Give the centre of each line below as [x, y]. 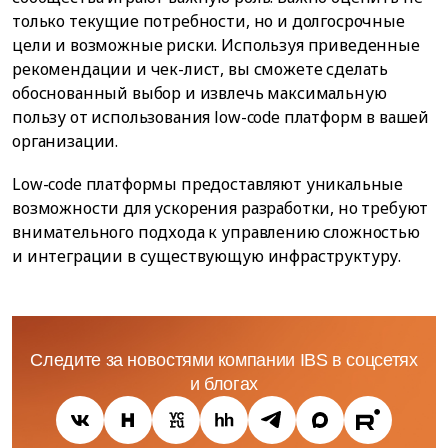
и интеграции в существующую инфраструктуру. [207, 255]
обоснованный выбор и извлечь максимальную [199, 92]
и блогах [224, 383]
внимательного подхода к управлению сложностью [216, 231]
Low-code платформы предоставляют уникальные [208, 183]
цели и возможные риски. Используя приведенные [216, 44]
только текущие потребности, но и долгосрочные [208, 20]
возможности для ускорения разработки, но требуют [220, 207]
